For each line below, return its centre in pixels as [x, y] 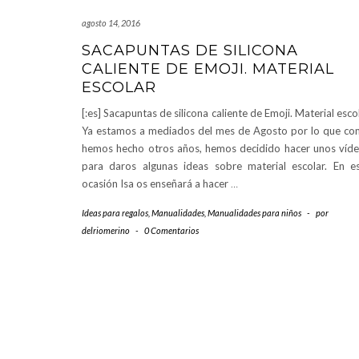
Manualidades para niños [254, 213]
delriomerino [106, 231]
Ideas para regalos [115, 213]
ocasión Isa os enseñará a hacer [156, 184]
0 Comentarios [171, 231]
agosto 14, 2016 [111, 23]
